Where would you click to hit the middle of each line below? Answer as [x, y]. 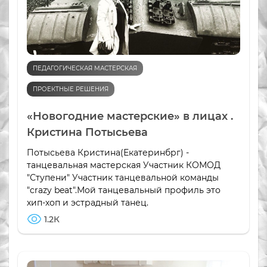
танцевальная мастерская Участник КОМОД [124, 165]
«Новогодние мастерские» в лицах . [130, 117]
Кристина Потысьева [87, 133]
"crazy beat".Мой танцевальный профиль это [124, 190]
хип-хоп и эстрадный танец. [88, 203]
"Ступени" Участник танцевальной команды [123, 178]
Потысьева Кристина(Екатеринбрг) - [108, 153]
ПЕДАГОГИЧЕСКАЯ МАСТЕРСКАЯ [85, 69]
